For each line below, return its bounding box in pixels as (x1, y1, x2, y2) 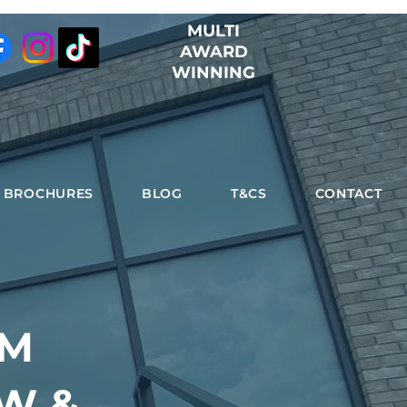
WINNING (172, 63, 256, 83)
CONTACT (314, 185, 382, 202)
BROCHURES (3, 185, 94, 202)
